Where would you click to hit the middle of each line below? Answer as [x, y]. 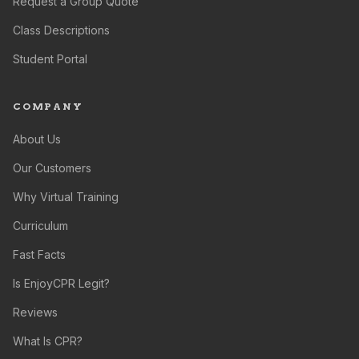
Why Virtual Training [66, 197]
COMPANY [48, 106]
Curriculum [40, 226]
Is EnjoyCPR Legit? [61, 283]
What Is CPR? [48, 341]
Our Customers [52, 168]
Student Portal [50, 59]
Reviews [35, 312]
